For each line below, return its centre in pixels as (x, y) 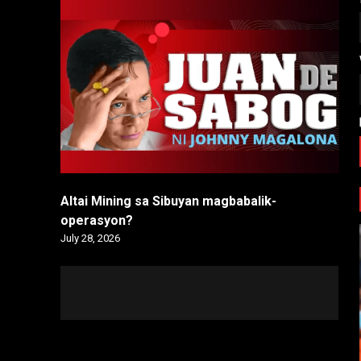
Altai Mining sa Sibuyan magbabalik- (169, 201)
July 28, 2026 (91, 238)
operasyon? (99, 220)
